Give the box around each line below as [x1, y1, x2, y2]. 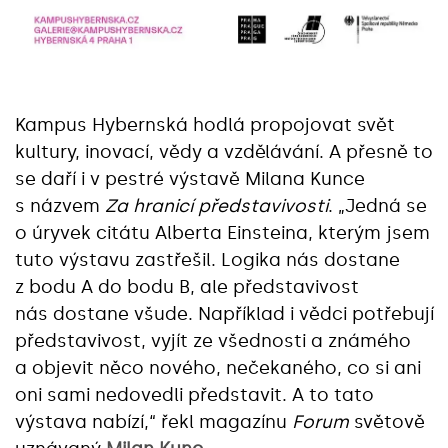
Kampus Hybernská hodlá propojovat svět [15, 114, 395, 137]
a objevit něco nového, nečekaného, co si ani [15, 357, 421, 380]
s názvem [15, 195, 105, 218]
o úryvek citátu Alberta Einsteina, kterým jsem [15, 222, 430, 245]
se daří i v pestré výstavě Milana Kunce [15, 168, 365, 191]
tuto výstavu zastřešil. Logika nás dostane [15, 249, 400, 272]
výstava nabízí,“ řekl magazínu [15, 411, 292, 434]
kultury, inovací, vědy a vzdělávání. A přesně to [15, 141, 433, 164]
